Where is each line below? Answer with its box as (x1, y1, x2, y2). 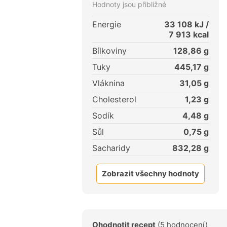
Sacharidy (92, 143, 130, 154)
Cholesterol (92, 94, 136, 105)
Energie (92, 19, 121, 30)
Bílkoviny (92, 46, 127, 56)
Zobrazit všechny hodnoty (102, 169, 199, 179)
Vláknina (92, 78, 125, 89)
